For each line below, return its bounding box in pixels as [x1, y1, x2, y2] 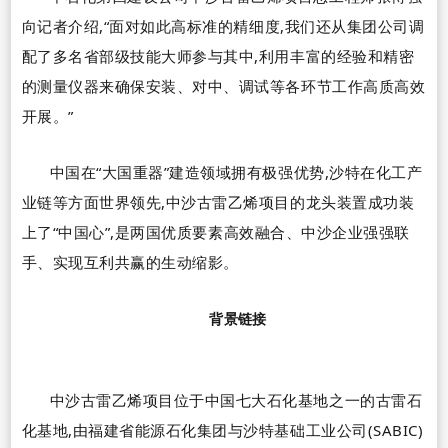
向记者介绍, [21, 15, 104, 36]
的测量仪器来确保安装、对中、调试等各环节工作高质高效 [21, 75, 426, 96]
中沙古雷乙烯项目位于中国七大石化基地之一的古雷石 [49, 389, 423, 410]
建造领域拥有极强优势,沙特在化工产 [169, 161, 423, 182]
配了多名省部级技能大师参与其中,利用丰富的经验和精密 [21, 45, 415, 66]
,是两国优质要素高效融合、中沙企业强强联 [110, 221, 410, 242]
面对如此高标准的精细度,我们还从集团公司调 [109, 15, 425, 36]
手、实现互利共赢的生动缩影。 [21, 251, 239, 272]
